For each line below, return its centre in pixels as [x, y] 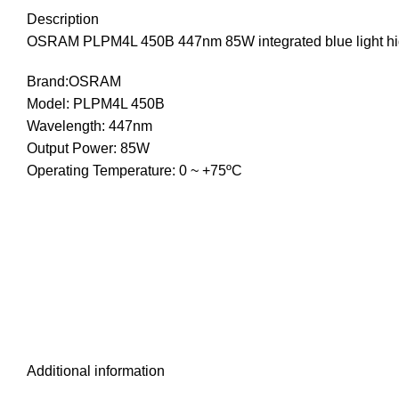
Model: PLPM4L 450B [96, 104]
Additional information [96, 371]
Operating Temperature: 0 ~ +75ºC [134, 171]
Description [63, 19]
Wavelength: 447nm [90, 126]
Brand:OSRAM [74, 81]
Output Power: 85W [88, 148]
